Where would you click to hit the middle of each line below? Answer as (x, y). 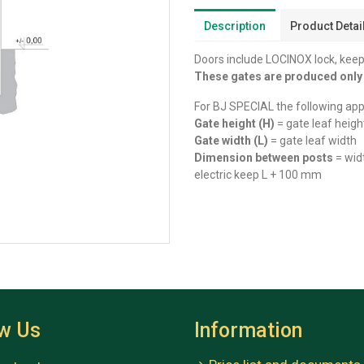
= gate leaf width (312, 141)
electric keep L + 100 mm (258, 175)
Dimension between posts (264, 158)
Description (235, 26)
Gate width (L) (231, 141)
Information (248, 330)
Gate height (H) (234, 124)
